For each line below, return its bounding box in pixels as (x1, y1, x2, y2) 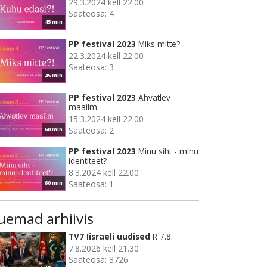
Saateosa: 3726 (69, 254, 128, 266)
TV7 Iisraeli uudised (69, 231, 150, 243)
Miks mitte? (138, 38, 180, 50)
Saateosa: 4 (69, 8, 114, 20)
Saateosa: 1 (69, 178, 114, 190)
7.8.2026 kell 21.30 (69, 243, 139, 254)
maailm (69, 101, 97, 113)
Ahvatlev (138, 92, 170, 104)
